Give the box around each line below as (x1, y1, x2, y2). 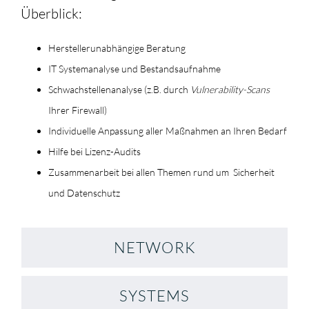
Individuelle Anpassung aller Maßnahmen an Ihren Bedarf (48, 125, 287, 137)
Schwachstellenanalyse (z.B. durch (48, 83, 190, 95)
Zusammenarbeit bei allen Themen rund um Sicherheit (48, 166, 275, 178)
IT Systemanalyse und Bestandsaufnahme (48, 63, 221, 74)
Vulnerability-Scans (190, 83, 270, 95)
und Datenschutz (48, 187, 120, 199)
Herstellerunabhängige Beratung (48, 42, 186, 54)
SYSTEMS (119, 286, 190, 305)
